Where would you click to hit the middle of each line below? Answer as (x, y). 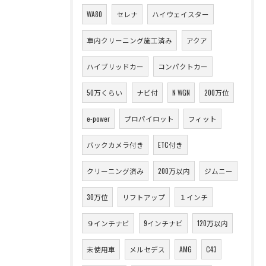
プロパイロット (149, 118)
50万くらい (104, 92)
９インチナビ (108, 223)
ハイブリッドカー (115, 66)
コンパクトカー (183, 66)
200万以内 (174, 170)
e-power (98, 118)
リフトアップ (144, 197)
